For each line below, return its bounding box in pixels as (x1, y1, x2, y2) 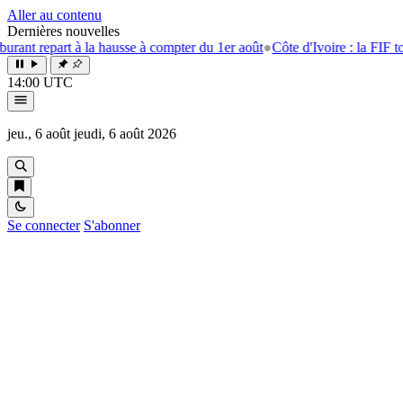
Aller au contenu (7, 7, 102, 22)
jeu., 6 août (7, 126, 70, 141)
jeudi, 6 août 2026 (74, 126, 176, 141)
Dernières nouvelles (7, 23, 120, 39)
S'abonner (84, 218, 140, 233)
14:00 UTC (7, 75, 73, 90)
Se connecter (7, 218, 80, 233)
